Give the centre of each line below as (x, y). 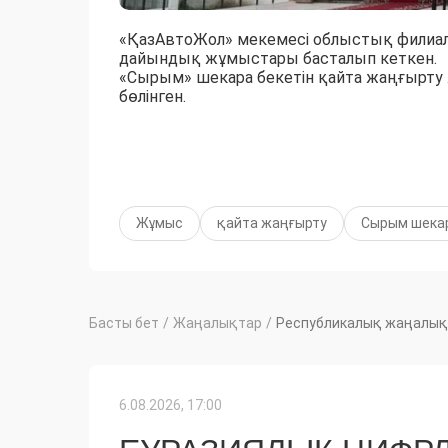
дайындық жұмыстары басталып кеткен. (278, 58)
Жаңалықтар (217, 322)
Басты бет (124, 322)
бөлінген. (152, 96)
